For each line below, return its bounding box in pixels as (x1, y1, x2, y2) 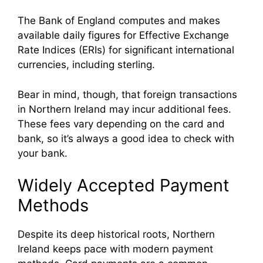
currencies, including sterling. (18, 59, 155, 71)
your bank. (18, 147, 68, 159)
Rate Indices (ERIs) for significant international (18, 44, 234, 56)
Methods (18, 195, 89, 216)
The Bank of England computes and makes (18, 15, 220, 27)
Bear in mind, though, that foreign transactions (18, 88, 237, 100)
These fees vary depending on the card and (18, 117, 225, 130)
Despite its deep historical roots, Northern (18, 228, 215, 241)
